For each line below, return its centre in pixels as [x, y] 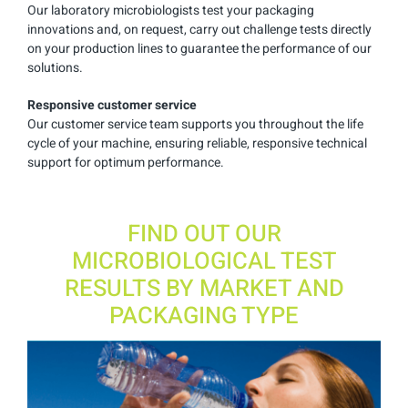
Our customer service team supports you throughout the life [195, 124]
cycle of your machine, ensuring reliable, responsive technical [197, 143]
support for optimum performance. [126, 162]
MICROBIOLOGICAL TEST [204, 261]
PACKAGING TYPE [204, 316]
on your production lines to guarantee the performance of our [199, 48]
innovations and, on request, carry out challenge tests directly [199, 29]
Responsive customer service [112, 105]
